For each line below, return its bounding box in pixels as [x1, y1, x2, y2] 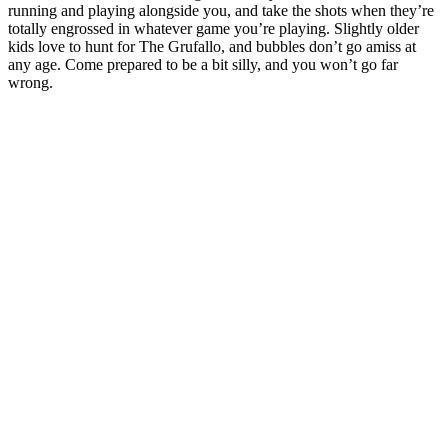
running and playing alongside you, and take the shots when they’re [8, 2, 434, 20]
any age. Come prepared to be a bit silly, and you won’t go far [8, 56, 398, 74]
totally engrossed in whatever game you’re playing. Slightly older [8, 20, 419, 38]
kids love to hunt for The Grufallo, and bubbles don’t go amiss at [8, 38, 416, 56]
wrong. [8, 74, 53, 92]
